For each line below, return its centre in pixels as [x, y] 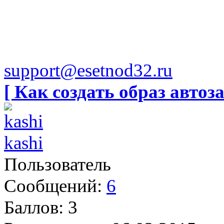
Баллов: [34, 207]
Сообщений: [53, 185]
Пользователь [57, 164]
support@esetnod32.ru [88, 70]
